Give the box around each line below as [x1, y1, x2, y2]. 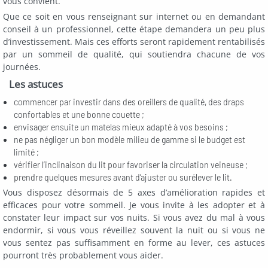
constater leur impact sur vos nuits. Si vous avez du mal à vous [3, 211, 265, 223]
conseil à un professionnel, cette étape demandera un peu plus [3, 23, 265, 35]
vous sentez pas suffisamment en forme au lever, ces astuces [3, 236, 265, 248]
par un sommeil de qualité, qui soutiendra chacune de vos [3, 48, 265, 60]
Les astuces [9, 77, 63, 91]
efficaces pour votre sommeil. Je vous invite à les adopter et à [3, 199, 265, 211]
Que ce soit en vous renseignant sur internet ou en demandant [3, 10, 265, 22]
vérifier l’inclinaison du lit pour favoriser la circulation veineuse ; [14, 158, 248, 170]
